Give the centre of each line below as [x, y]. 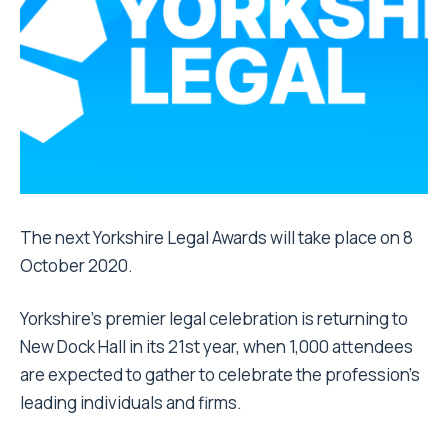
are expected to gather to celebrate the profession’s [220, 375]
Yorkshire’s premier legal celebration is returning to [214, 319]
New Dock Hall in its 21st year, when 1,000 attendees [216, 347]
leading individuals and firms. [131, 403]
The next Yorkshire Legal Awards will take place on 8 [216, 238]
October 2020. [76, 266]
